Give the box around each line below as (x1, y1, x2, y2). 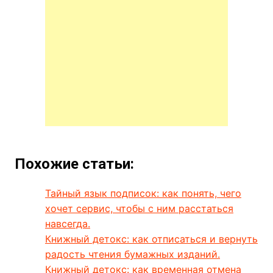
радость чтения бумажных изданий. (44, 248, 220, 261)
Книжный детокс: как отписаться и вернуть (44, 233, 258, 246)
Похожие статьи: (14, 155, 134, 173)
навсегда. (44, 218, 90, 230)
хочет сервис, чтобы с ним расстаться (44, 202, 233, 215)
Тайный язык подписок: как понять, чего (44, 187, 241, 200)
